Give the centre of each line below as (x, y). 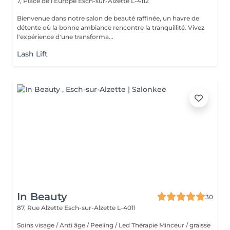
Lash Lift (32, 54)
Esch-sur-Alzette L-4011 (100, 208)
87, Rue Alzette (41, 208)
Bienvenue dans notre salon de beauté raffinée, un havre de (108, 18)
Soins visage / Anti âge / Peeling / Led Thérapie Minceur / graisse (114, 225)
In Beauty (42, 197)
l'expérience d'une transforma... (65, 37)
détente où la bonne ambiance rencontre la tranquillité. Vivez (111, 27)
